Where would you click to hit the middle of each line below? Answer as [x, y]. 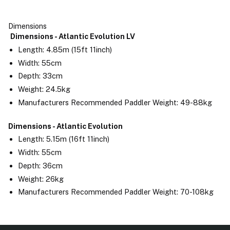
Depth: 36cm [42, 165]
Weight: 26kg [43, 179]
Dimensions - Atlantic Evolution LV [73, 36]
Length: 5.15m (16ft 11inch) [65, 139]
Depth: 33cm [42, 76]
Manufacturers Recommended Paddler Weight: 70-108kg [116, 192]
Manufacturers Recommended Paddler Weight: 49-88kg [115, 102]
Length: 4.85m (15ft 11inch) [67, 49]
